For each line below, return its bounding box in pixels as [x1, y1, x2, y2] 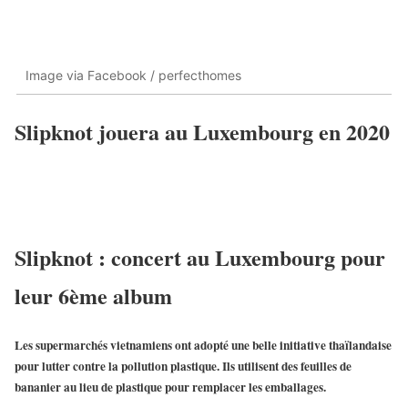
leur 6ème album [15, 280, 172, 312]
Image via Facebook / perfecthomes [25, 66, 241, 83]
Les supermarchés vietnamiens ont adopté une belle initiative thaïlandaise [15, 336, 392, 355]
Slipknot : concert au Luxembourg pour [15, 241, 385, 274]
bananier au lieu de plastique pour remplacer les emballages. [15, 378, 326, 397]
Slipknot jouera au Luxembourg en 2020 [15, 116, 390, 148]
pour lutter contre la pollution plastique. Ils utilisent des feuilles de [15, 357, 352, 376]
